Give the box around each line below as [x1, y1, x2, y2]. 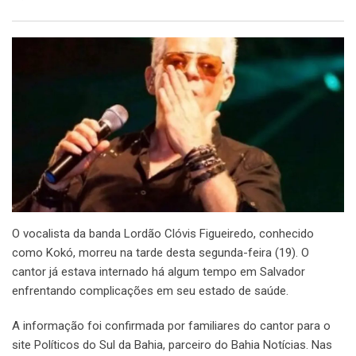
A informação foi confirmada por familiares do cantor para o [12, 319, 331, 334]
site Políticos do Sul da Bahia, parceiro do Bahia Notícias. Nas [12, 338, 332, 353]
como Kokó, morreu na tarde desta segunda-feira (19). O [12, 246, 309, 261]
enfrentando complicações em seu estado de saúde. [12, 284, 288, 299]
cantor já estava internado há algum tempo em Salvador [12, 265, 305, 280]
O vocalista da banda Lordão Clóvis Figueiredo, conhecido [12, 226, 314, 242]
